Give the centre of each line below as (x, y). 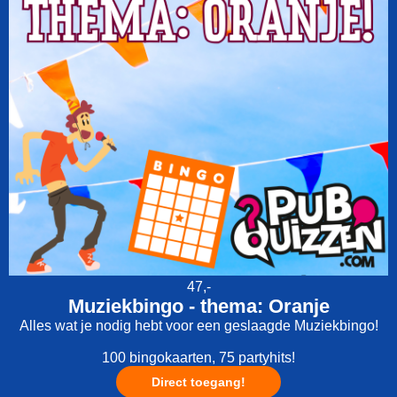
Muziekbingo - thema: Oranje (198, 306)
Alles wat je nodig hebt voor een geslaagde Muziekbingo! (198, 326)
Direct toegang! (198, 382)
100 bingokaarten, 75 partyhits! (198, 358)
